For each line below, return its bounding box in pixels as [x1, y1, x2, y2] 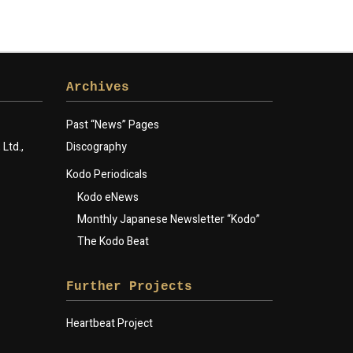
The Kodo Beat [76, 233, 149, 251]
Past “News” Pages [65, 116, 159, 133]
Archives [65, 80, 129, 95]
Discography [65, 138, 127, 155]
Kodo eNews [76, 188, 139, 206]
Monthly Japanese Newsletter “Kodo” [76, 211, 260, 229]
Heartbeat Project [65, 314, 153, 332]
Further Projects [65, 279, 192, 294]
